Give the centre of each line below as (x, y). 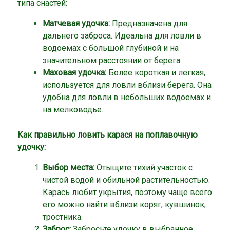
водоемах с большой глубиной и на (110, 48)
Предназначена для (148, 24)
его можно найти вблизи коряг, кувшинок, (124, 204)
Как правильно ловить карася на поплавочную (108, 135)
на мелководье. (73, 110)
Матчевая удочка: (76, 24)
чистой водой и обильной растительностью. (126, 180)
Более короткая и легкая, (156, 73)
